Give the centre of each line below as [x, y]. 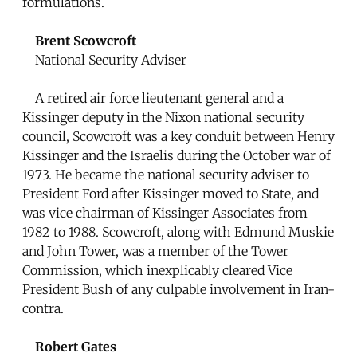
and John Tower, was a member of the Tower [155, 251]
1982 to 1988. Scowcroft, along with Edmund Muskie [178, 231]
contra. [43, 308]
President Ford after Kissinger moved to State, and [171, 193]
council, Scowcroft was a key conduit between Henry [178, 136]
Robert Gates [76, 346]
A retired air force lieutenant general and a [153, 98]
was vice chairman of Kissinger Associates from [165, 212]
